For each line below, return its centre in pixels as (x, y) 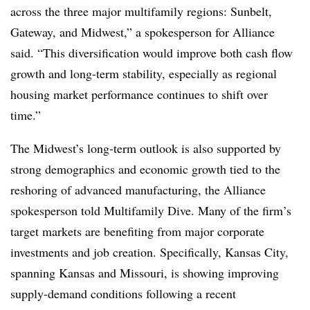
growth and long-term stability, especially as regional (144, 73)
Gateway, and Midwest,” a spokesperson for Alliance (143, 31)
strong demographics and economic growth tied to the (145, 168)
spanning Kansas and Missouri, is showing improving (145, 272)
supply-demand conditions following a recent (123, 293)
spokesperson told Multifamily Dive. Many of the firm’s (151, 210)
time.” (26, 115)
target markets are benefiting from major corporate (137, 231)
